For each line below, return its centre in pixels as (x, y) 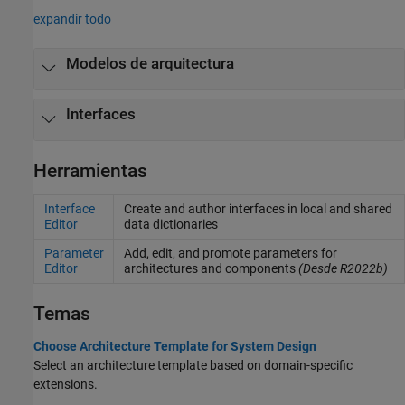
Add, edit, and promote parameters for (230, 254)
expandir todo (72, 19)
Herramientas (90, 171)
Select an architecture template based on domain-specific (193, 366)
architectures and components (209, 269)
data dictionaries (170, 225)
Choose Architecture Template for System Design (175, 347)
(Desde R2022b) (341, 269)
